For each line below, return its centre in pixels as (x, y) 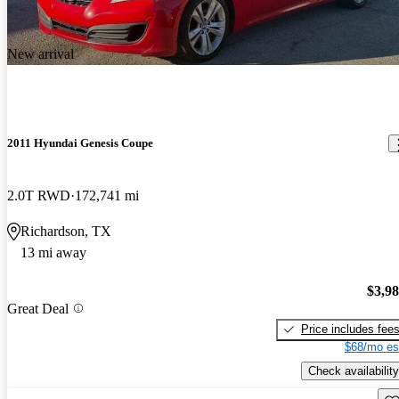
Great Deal (38, 308)
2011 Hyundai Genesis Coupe (80, 143)
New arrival (41, 53)
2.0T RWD (39, 196)
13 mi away (53, 253)
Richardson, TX (66, 232)
